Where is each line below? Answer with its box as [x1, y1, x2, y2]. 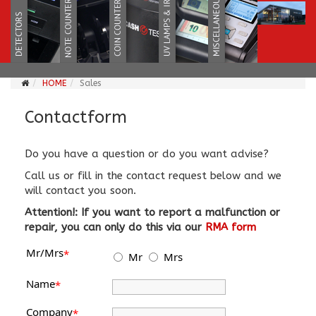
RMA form [205, 221, 256, 233]
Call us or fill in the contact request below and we [25, 169, 281, 182]
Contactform [25, 107, 127, 127]
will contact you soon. [25, 184, 136, 197]
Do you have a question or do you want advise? [25, 147, 269, 160]
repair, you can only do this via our [25, 221, 205, 233]
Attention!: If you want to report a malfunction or [25, 206, 280, 219]
